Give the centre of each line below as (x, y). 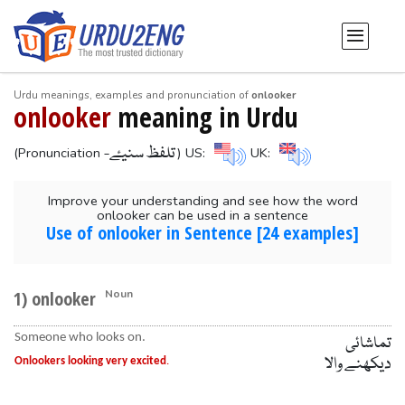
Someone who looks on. (80, 337)
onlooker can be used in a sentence (202, 216)
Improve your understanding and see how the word (202, 201)
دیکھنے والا (358, 364)
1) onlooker (54, 298)
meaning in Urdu (204, 117)
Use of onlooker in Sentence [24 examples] (202, 233)
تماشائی (368, 344)
